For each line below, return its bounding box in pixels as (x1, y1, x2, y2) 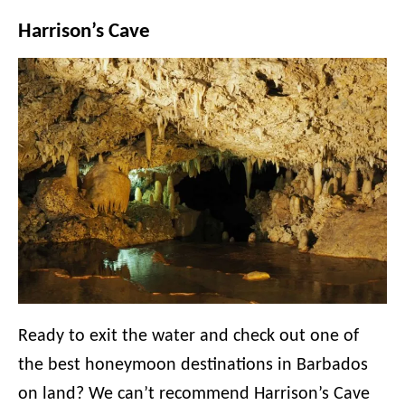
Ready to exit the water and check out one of (18, 327, 359, 345)
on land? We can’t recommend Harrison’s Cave (18, 385, 370, 403)
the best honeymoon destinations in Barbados (18, 356, 368, 374)
